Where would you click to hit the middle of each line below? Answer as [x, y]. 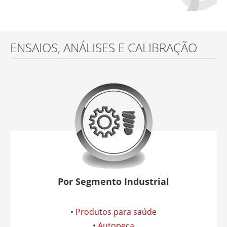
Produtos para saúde [116, 212]
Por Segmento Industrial [113, 181]
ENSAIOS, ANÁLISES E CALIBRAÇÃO [104, 47]
